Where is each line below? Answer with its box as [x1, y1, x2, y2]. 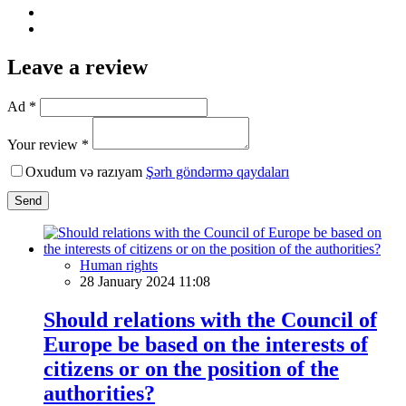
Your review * [7, 136, 89, 152]
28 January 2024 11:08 [80, 273, 210, 289]
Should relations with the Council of [43, 307, 377, 332]
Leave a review [7, 54, 148, 79]
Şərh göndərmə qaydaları [146, 163, 289, 179]
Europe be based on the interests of [43, 332, 368, 356]
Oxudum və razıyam [25, 163, 146, 179]
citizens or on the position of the [43, 356, 339, 381]
